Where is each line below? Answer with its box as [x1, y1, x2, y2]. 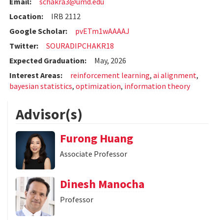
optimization [76, 81, 121, 91]
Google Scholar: [9, 26, 67, 36]
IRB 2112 [51, 11, 81, 22]
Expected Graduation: [9, 55, 86, 66]
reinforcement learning [70, 70, 150, 81]
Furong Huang [60, 131, 133, 146]
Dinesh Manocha [60, 176, 144, 192]
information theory [124, 81, 190, 91]
